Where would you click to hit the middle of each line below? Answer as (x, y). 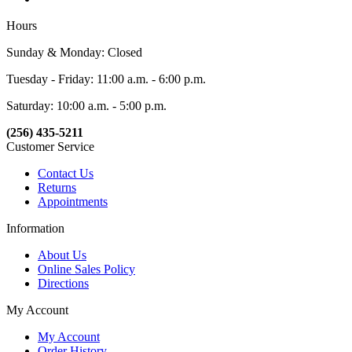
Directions (63, 284)
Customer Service (50, 147)
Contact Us (66, 174)
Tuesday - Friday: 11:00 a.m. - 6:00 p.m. (106, 79)
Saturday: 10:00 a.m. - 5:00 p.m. (86, 106)
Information (35, 229)
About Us (62, 255)
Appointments (73, 202)
